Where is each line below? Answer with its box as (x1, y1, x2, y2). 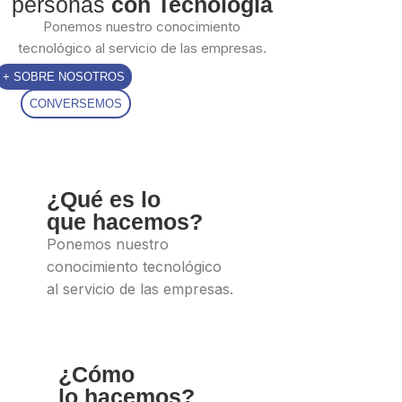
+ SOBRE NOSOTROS (3, 69, 125, 83)
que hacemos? (47, 208, 203, 234)
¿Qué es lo (47, 186, 161, 212)
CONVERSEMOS (30, 96, 122, 110)
